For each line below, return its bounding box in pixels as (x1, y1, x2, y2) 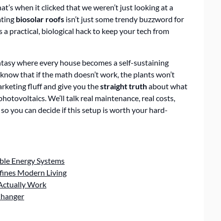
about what (147, 81, 187, 91)
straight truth (100, 81, 147, 91)
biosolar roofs (16, 14, 64, 24)
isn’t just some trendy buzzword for (64, 14, 184, 24)
